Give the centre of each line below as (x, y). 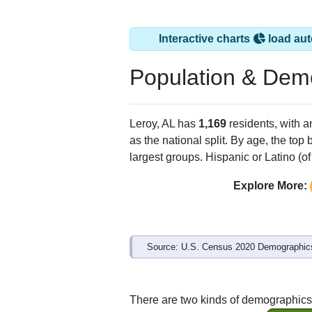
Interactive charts (206, 38)
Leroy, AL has (164, 123)
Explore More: (270, 185)
